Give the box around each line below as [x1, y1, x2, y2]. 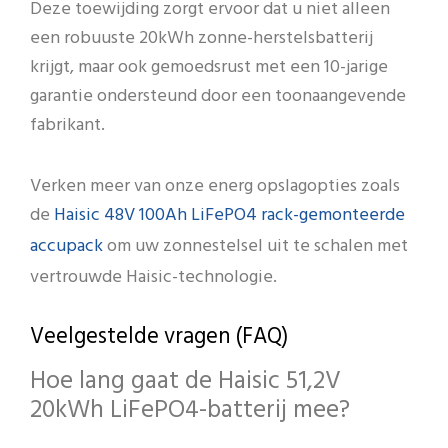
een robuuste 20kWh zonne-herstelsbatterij [30, 24, 373, 54]
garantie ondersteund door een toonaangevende [30, 82, 406, 112]
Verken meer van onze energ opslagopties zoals [30, 171, 400, 201]
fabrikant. [30, 111, 105, 141]
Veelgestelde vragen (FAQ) [30, 320, 288, 356]
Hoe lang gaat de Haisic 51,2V [30, 361, 341, 402]
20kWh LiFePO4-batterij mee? [30, 390, 350, 431]
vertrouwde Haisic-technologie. [30, 262, 277, 292]
